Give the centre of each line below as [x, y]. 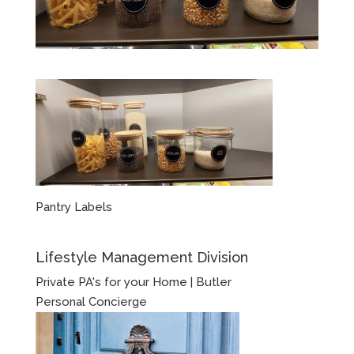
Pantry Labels [73, 207]
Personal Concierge [91, 301]
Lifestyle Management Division [141, 257]
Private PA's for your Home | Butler [133, 282]
